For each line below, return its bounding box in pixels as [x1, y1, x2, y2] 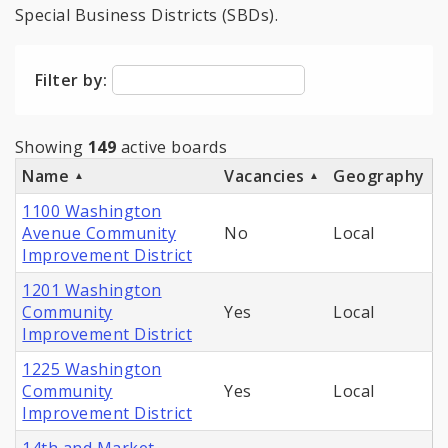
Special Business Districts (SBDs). [15, 4, 279, 27]
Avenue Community [22, 222, 177, 245]
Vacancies [224, 165, 310, 188]
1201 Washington [22, 279, 162, 302]
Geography [333, 165, 425, 188]
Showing [15, 136, 88, 159]
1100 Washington [22, 200, 162, 223]
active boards [116, 136, 228, 159]
